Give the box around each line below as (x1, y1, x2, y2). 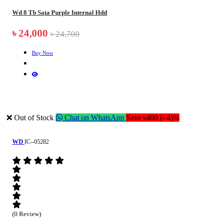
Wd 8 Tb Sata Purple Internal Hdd (12, 9, 107, 17)
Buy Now (32, 49, 53, 56)
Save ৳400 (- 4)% (126, 113, 179, 122)
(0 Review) (12, 210, 41, 218)
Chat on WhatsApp (65, 113, 124, 122)
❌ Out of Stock (6, 113, 56, 122)
